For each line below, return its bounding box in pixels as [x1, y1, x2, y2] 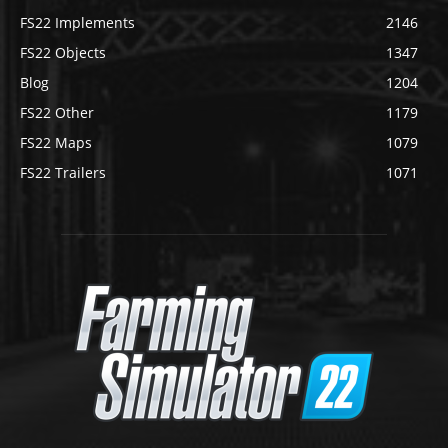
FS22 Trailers [20, 162, 106, 182]
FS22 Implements [20, 12, 135, 32]
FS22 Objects [20, 42, 106, 62]
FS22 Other [20, 102, 94, 122]
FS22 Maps [20, 132, 92, 152]
